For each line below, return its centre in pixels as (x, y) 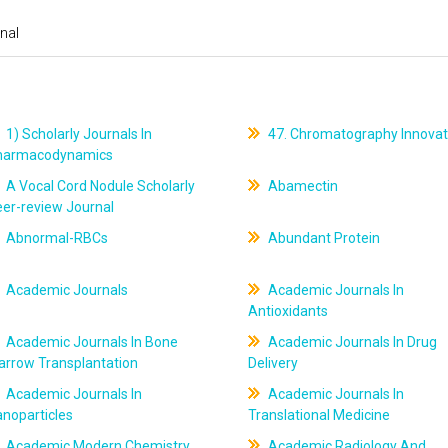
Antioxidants (287, 311)
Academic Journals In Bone (91, 342)
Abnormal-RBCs (56, 238)
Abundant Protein (322, 238)
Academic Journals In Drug (350, 342)
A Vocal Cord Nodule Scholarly (99, 186)
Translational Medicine (318, 415)
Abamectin (301, 186)
